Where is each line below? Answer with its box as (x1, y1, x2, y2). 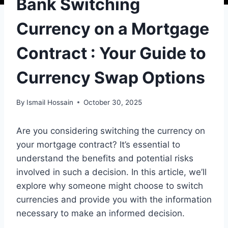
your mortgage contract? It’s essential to (16, 139, 180, 150)
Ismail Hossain (26, 98, 74, 106)
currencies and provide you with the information (16, 194, 212, 205)
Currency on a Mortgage (16, 19, 209, 39)
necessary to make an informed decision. (16, 208, 185, 218)
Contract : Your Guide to (16, 43, 206, 64)
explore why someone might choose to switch (16, 180, 203, 191)
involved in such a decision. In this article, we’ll (16, 166, 207, 177)
